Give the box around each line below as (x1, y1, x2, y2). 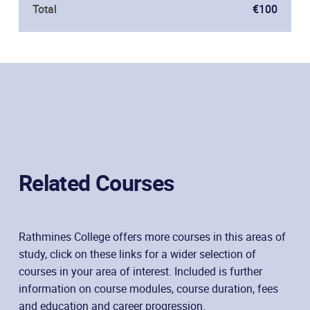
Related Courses (19, 167, 174, 198)
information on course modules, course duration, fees (19, 281, 278, 297)
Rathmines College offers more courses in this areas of (19, 229, 286, 245)
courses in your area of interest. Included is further (19, 264, 262, 280)
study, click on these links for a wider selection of (19, 246, 256, 262)
